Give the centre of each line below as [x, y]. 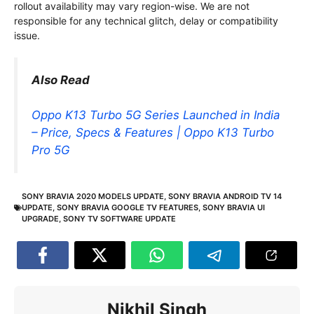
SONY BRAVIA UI [234, 208]
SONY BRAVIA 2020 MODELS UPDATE [93, 197]
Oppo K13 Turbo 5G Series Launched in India [156, 115]
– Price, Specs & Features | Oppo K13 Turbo [153, 132]
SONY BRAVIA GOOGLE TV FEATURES [128, 208]
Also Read [61, 80]
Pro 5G [50, 150]
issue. [27, 35]
